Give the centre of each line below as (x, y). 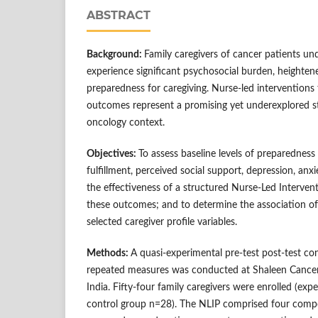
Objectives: (113, 154)
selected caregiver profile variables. (162, 222)
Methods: (109, 253)
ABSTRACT (119, 15)
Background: (115, 54)
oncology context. (126, 122)
